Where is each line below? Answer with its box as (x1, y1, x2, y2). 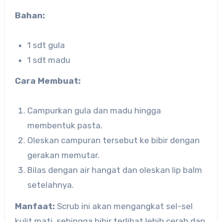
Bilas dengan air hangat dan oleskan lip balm (27, 165, 203, 175)
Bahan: (14, 10, 45, 20)
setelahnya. (27, 180, 74, 190)
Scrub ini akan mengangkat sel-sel (55, 201, 193, 212)
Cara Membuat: (14, 76, 81, 86)
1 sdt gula (27, 40, 65, 50)
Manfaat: (14, 201, 55, 212)
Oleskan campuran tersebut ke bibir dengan (27, 135, 200, 146)
